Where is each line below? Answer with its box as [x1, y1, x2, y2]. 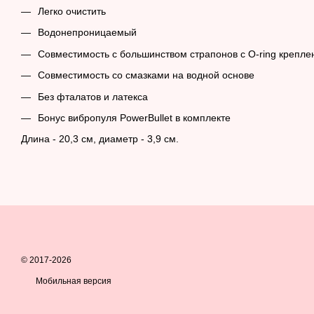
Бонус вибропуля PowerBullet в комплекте [38, 111, 231, 123]
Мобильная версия [34, 276, 111, 286]
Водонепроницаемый [38, 27, 137, 39]
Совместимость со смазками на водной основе [38, 69, 254, 81]
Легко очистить [38, 6, 106, 17]
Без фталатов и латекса [38, 90, 148, 102]
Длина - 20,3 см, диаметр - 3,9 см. [21, 133, 179, 145]
